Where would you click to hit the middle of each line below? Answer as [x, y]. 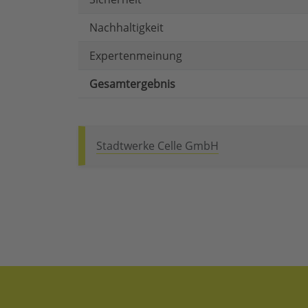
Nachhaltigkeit [126, 28]
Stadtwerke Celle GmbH [157, 146]
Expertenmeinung [136, 56]
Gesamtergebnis [132, 84]
